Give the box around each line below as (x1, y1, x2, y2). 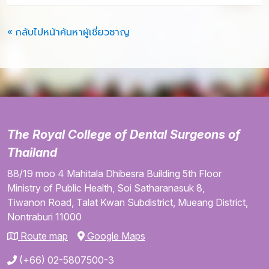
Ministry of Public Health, (7, 182, 115, 194)
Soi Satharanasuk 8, (117, 182, 205, 194)
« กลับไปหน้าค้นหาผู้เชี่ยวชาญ (7, 26, 130, 38)
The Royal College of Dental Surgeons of (7, 127, 240, 142)
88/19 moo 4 (7, 168, 67, 180)
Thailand (7, 145, 57, 160)
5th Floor (180, 168, 222, 180)
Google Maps (85, 230, 145, 242)
